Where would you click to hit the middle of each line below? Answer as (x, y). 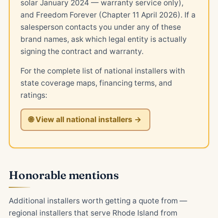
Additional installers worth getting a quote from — (98, 201)
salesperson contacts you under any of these (100, 27)
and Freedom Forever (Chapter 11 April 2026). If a (108, 15)
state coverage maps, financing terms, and (96, 83)
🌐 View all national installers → (85, 119)
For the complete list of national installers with (102, 71)
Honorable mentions (64, 175)
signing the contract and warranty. (82, 51)
